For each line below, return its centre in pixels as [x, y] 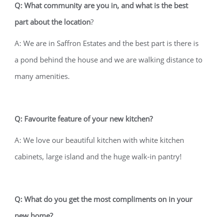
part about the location [53, 22]
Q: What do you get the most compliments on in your [103, 199]
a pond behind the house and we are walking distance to [108, 60]
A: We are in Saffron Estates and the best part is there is [107, 43]
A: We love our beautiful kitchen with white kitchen [99, 140]
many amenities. [42, 76]
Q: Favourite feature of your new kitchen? [85, 119]
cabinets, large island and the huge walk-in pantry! [98, 156]
